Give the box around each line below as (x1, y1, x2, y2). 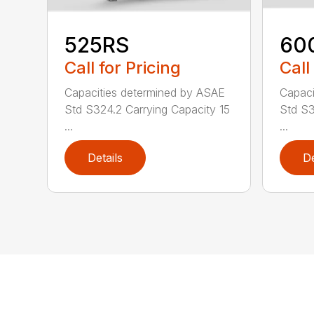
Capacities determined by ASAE (64, 86, 226, 100)
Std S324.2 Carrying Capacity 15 (64, 102, 231, 117)
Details (88, 151, 123, 165)
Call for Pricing (64, 57, 182, 78)
